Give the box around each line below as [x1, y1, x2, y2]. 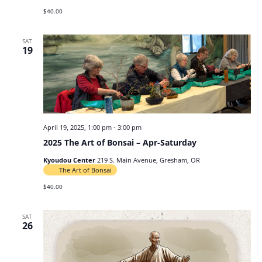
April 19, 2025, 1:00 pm [43, 122, 112, 132]
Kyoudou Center [43, 155, 97, 164]
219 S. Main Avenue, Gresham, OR [96, 155, 200, 164]
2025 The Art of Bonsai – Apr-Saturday [43, 136, 196, 148]
